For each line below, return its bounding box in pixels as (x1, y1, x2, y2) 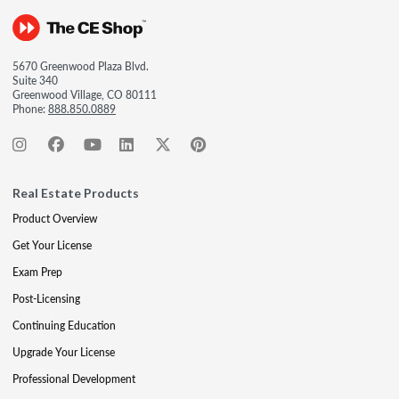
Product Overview (12, 210, 97, 226)
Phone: (12, 101, 48, 117)
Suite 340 (12, 72, 58, 88)
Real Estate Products (12, 184, 139, 200)
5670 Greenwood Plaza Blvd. (12, 58, 149, 74)
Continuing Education (12, 317, 116, 333)
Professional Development (12, 370, 135, 387)
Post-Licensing (12, 290, 80, 306)
